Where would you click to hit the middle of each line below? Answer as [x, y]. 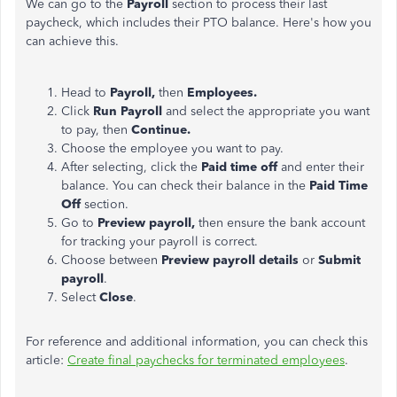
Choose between [111, 260]
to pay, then [96, 130]
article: [47, 360]
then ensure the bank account [282, 223]
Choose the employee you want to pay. [172, 148]
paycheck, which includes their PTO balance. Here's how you [198, 23]
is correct [228, 241]
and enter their [323, 167]
